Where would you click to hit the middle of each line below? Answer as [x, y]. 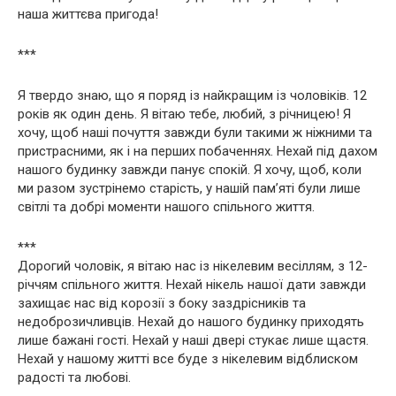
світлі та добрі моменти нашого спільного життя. [166, 206]
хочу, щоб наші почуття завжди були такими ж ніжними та [195, 132]
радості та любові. [74, 377]
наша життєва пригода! [88, 14]
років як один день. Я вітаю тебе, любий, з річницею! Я [184, 114]
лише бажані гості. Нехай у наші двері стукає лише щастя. [193, 340]
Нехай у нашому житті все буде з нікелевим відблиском [188, 358]
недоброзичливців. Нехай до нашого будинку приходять [191, 321]
